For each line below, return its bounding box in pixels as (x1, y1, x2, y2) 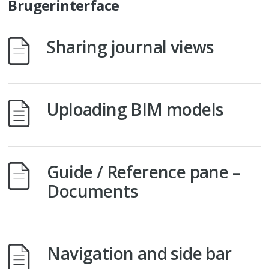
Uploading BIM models (47, 98, 223, 121)
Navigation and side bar (47, 242, 232, 265)
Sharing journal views (47, 35, 214, 58)
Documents (47, 180, 138, 202)
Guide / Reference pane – (47, 160, 241, 183)
